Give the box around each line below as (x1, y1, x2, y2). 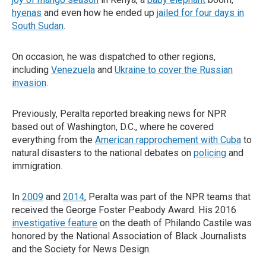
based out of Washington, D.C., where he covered (12, 121, 214, 132)
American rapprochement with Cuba (95, 134, 241, 145)
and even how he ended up (42, 7, 157, 18)
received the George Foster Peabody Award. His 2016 (12, 204, 236, 216)
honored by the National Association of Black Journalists (12, 230, 246, 242)
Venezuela (51, 64, 95, 75)
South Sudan (12, 20, 64, 31)
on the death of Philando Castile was (97, 217, 252, 229)
